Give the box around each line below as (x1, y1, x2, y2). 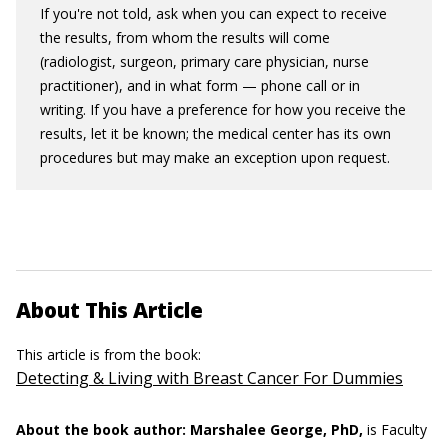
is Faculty (363, 420, 427, 439)
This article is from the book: (16, 345, 205, 364)
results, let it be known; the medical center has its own (40, 124, 391, 143)
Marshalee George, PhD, (190, 420, 363, 439)
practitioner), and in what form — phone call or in (40, 76, 360, 95)
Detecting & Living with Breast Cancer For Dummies (16, 367, 403, 389)
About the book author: (16, 420, 186, 439)
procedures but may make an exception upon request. (40, 148, 390, 167)
